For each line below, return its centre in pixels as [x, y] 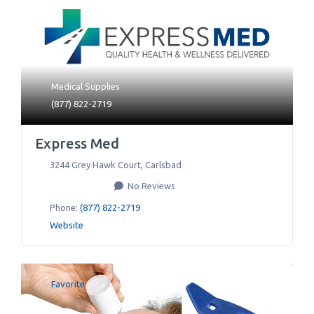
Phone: [64, 207]
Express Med [77, 143]
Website [66, 225]
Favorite [68, 284]
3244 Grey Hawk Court [95, 165]
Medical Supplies [85, 86]
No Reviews [150, 186]
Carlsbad [163, 165]
